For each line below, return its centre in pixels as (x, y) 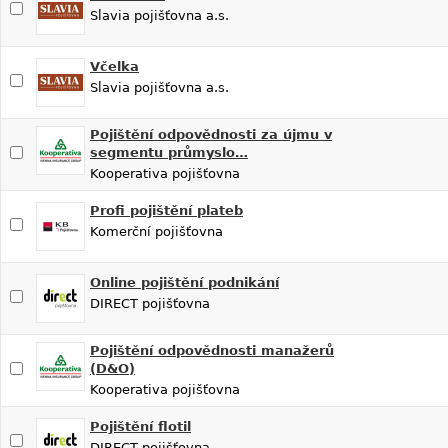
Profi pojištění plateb (166, 210)
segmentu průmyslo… (169, 152)
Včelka (114, 66)
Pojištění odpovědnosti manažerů (212, 350)
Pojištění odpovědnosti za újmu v (211, 134)
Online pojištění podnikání (184, 282)
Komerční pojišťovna (156, 231)
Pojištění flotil (140, 426)
